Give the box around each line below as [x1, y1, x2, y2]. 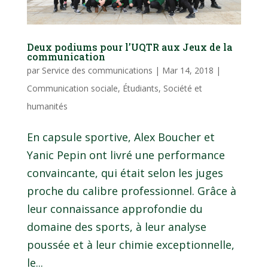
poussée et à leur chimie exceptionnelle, [26, 237, 234, 252]
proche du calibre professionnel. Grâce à [26, 184, 236, 199]
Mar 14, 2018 [162, 65, 214, 77]
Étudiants [122, 83, 159, 95]
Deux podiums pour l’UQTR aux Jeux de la [26, 41, 233, 54]
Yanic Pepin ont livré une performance [26, 148, 225, 163]
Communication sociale [26, 83, 118, 95]
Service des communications [41, 65, 153, 77]
